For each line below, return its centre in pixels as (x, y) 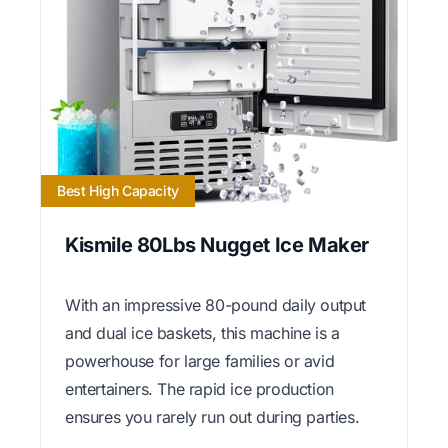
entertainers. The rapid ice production (199, 388)
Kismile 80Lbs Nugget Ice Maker (217, 244)
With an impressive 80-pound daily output (216, 304)
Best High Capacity (118, 190)
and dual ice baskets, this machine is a (202, 332)
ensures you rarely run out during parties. (212, 416)
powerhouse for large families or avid (200, 360)
